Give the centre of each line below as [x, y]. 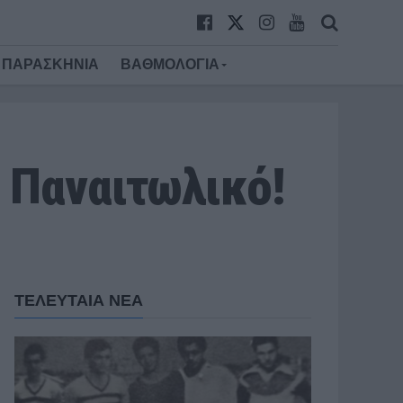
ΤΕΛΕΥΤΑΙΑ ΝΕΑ [79, 300]
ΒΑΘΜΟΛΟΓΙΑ [170, 64]
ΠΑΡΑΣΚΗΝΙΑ [50, 64]
